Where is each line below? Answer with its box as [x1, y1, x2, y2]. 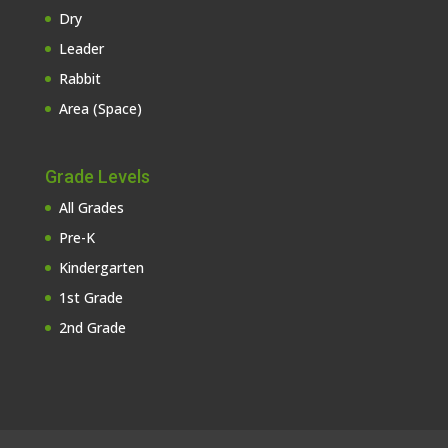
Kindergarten [58, 257, 144, 277]
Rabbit [58, 68, 101, 88]
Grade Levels [44, 165, 150, 187]
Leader [58, 38, 104, 58]
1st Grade [58, 287, 123, 307]
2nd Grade [58, 317, 126, 337]
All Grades [58, 197, 124, 217]
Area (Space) [58, 98, 142, 118]
